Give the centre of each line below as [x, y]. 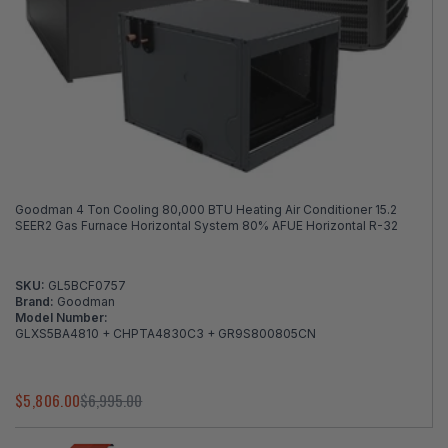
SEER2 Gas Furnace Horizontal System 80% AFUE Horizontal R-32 [206, 226]
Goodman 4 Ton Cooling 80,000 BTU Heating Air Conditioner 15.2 [206, 210]
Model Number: [61, 318]
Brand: [36, 302]
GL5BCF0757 [87, 286]
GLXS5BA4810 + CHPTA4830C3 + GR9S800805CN [165, 334]
